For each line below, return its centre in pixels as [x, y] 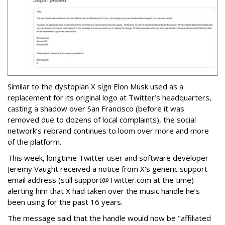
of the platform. [34, 142]
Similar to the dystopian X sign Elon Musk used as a [95, 87]
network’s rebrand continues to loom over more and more [108, 131]
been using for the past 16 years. [65, 202]
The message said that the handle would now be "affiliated [109, 218]
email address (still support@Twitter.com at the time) [101, 180]
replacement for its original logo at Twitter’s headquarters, [109, 98]
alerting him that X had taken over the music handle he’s [104, 191]
